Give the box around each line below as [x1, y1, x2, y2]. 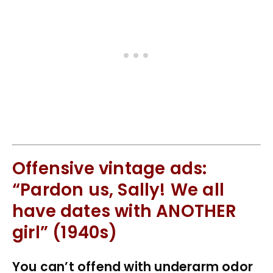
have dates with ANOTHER [12, 199, 237, 224]
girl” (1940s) [12, 221, 118, 245]
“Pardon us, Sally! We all [12, 178, 225, 202]
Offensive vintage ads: [12, 157, 207, 181]
